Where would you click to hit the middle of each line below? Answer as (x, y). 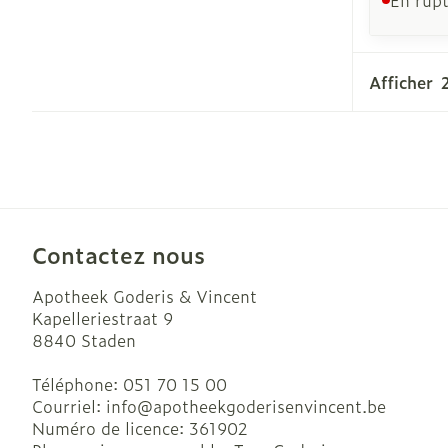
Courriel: (69, 405)
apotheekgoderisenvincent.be (269, 405)
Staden (108, 339)
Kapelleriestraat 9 (102, 317)
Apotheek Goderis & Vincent (144, 295)
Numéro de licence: (110, 427)
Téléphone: (77, 383)
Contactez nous (118, 254)
